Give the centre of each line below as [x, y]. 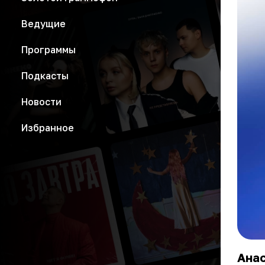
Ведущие [43, 24]
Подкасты [45, 76]
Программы [49, 50]
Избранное [48, 128]
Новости [41, 102]
